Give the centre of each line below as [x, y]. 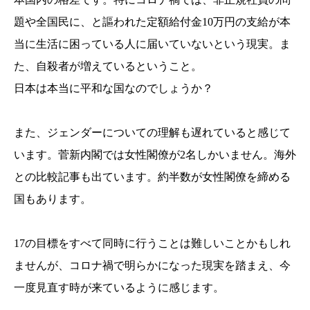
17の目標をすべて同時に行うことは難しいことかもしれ [152, 243]
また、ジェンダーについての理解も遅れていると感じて [152, 133]
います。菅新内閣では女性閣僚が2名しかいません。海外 [155, 155]
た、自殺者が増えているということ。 [108, 66]
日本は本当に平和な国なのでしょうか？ [113, 88]
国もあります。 [53, 199]
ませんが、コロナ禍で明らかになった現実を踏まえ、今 [152, 265]
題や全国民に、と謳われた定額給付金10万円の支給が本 [152, 22]
